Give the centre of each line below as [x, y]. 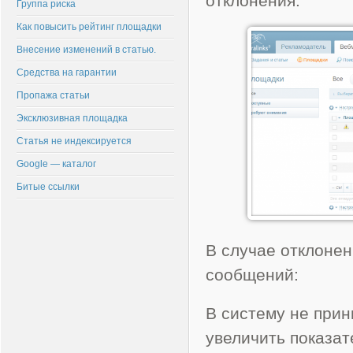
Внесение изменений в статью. [86, 50]
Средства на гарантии [67, 72]
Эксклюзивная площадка [72, 118]
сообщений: [252, 275]
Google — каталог [56, 164]
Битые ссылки [48, 187]
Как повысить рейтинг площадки [89, 27]
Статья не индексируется [74, 141]
